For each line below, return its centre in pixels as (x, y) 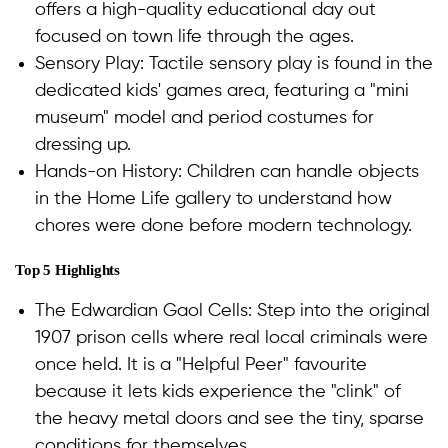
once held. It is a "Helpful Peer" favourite (201, 365)
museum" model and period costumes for (204, 118)
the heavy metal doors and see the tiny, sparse (229, 419)
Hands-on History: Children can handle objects (227, 172)
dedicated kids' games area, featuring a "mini (222, 91)
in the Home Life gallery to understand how (213, 199)
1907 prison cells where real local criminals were (231, 338)
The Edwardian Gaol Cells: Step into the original (232, 311)
